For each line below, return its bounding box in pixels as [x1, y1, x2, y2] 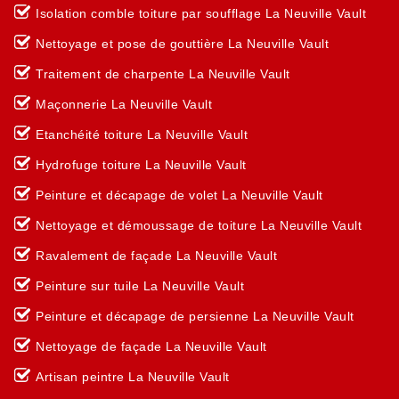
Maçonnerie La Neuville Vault [36, 97, 212, 111]
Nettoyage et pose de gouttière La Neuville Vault [36, 37, 329, 51]
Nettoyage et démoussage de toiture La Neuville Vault [36, 218, 362, 232]
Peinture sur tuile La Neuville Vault [36, 279, 244, 293]
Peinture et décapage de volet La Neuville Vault [36, 188, 323, 202]
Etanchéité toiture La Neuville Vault [36, 127, 248, 142]
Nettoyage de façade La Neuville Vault [36, 339, 267, 354]
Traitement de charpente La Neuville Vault [36, 67, 290, 81]
